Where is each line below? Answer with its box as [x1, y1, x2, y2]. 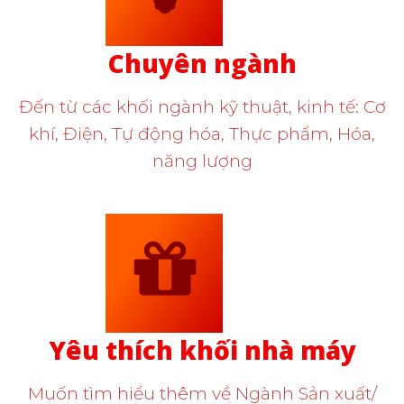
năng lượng [151, 151, 252, 172]
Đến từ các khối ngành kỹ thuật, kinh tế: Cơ [18, 96, 386, 118]
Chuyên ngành [107, 46, 297, 81]
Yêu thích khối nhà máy [48, 333, 356, 368]
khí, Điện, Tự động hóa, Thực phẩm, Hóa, [29, 124, 375, 145]
